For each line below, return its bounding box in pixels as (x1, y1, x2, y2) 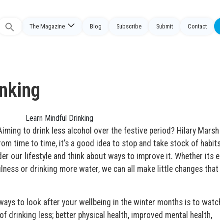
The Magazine (29, 23, 65, 30)
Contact (188, 23, 207, 30)
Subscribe (116, 23, 141, 30)
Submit (156, 23, 173, 30)
